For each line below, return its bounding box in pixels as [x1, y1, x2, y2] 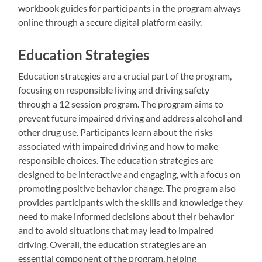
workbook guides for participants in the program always [18, 2, 242, 13]
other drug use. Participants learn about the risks [18, 126, 213, 137]
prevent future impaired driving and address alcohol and [18, 112, 243, 123]
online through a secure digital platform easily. [18, 16, 202, 27]
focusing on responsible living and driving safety [18, 84, 210, 95]
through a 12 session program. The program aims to [18, 98, 224, 109]
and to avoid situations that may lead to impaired [18, 224, 215, 236]
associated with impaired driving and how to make [18, 140, 219, 151]
